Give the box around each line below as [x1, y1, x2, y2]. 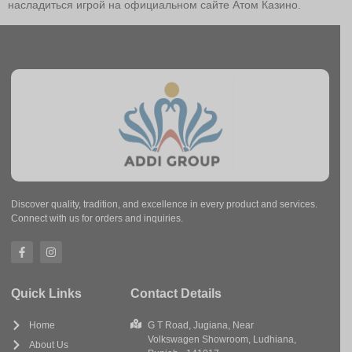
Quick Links [11, 287, 82, 301]
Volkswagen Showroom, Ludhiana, [148, 334, 297, 346]
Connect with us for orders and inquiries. [11, 213, 183, 225]
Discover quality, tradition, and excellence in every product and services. [11, 199, 317, 211]
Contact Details [130, 287, 222, 301]
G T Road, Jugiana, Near [148, 320, 255, 332]
